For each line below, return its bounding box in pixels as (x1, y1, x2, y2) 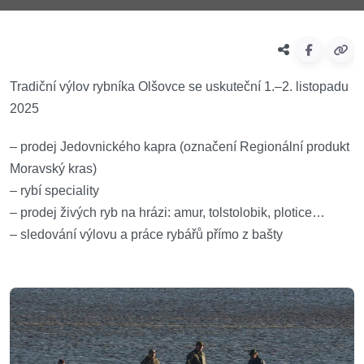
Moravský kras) (10, 162, 97, 175)
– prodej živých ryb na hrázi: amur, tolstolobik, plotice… (10, 206, 325, 219)
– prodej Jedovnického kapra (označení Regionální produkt (10, 140, 349, 154)
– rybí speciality (10, 184, 99, 197)
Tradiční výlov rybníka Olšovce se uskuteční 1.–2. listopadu (10, 80, 349, 93)
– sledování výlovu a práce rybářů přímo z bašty (10, 227, 283, 241)
